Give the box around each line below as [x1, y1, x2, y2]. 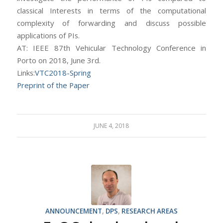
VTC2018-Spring [34, 68, 91, 78]
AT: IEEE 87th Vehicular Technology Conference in [16, 43, 207, 53]
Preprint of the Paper [16, 80, 90, 91]
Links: [16, 68, 35, 78]
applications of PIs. [16, 30, 80, 41]
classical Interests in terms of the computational [16, 5, 207, 16]
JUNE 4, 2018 [94, 121, 129, 130]
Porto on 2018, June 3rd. [16, 55, 101, 66]
